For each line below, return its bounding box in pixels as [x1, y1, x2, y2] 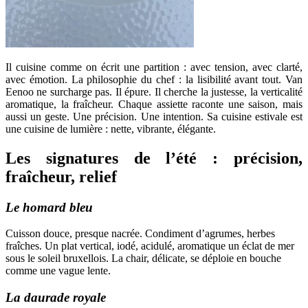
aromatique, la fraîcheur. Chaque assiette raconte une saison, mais [5, 98, 302, 110]
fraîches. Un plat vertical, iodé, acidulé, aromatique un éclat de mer [5, 240, 294, 252]
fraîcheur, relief [5, 167, 117, 186]
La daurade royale [5, 290, 106, 305]
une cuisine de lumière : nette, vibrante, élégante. [5, 122, 216, 135]
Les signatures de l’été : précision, [5, 148, 302, 167]
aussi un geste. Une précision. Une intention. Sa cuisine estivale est [5, 110, 302, 122]
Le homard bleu [5, 199, 93, 214]
